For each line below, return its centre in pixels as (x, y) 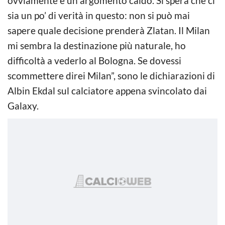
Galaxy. (23, 105)
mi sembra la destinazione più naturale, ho (97, 45)
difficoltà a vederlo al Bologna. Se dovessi (94, 60)
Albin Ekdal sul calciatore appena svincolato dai (107, 90)
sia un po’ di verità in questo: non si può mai (99, 15)
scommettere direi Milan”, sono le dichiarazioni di (111, 75)
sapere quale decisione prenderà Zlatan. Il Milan (109, 30)
